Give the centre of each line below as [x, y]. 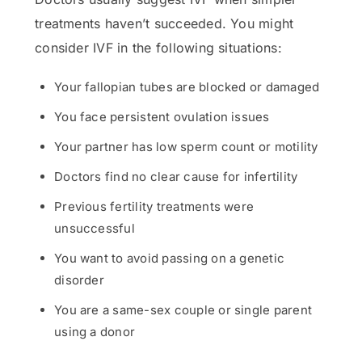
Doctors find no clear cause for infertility [176, 177]
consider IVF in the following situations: [158, 48]
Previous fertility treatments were [154, 206]
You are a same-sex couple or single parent [183, 310]
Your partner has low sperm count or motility [186, 147]
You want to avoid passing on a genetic [170, 258]
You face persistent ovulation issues [162, 117]
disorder [79, 280]
